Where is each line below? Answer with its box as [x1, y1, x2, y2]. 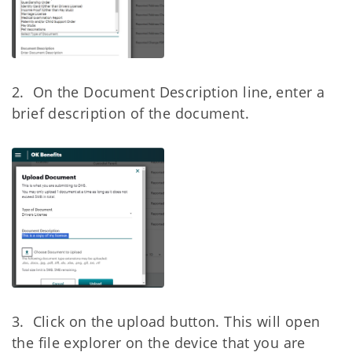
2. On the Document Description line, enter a [12, 82, 325, 101]
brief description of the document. [12, 103, 249, 123]
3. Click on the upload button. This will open [12, 311, 321, 331]
